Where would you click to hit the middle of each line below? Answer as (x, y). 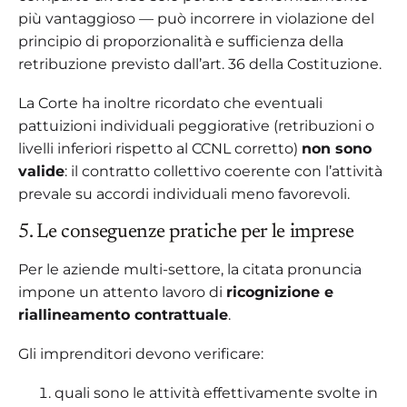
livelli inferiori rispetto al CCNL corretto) (160, 148)
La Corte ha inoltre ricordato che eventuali (170, 103)
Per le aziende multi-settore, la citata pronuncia (190, 269)
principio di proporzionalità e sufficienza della (181, 41)
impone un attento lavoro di (122, 292)
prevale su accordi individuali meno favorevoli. (184, 194)
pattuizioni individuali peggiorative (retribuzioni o (196, 125)
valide (41, 171)
